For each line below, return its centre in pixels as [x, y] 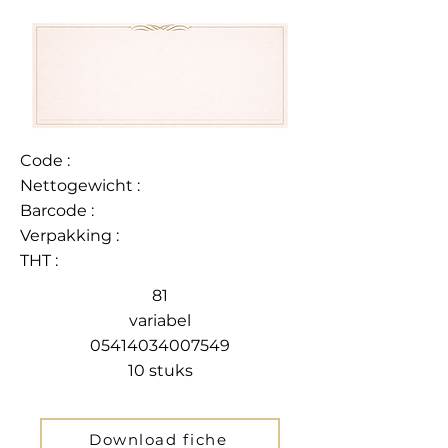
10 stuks [160, 370]
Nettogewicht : [80, 185]
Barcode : [57, 210]
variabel [160, 320]
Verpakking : [69, 235]
